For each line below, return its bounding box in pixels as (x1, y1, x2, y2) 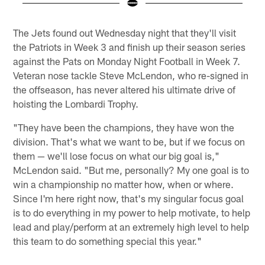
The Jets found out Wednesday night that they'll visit (13, 27, 237, 39)
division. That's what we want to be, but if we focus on (13, 135, 245, 148)
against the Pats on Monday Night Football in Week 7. (13, 55, 241, 67)
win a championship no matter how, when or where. (13, 178, 234, 190)
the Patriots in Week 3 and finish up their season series (13, 41, 246, 53)
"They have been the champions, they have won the (13, 121, 235, 134)
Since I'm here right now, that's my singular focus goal (13, 192, 244, 205)
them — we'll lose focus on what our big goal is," (13, 150, 220, 162)
